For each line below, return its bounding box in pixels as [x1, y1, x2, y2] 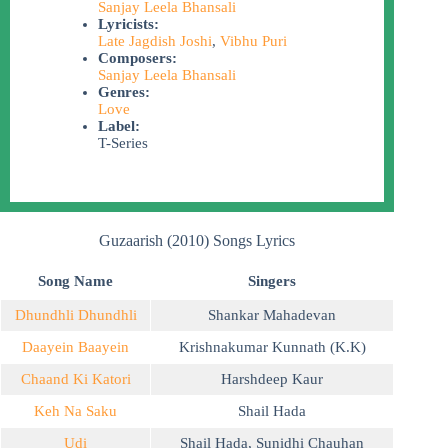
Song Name [38, 273, 113, 290]
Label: [97, 118, 140, 135]
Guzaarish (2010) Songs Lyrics [99, 232, 296, 250]
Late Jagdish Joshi [97, 33, 212, 50]
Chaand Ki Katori [20, 371, 131, 388]
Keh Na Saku [34, 403, 117, 420]
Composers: [97, 50, 177, 67]
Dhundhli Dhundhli [14, 307, 137, 324]
